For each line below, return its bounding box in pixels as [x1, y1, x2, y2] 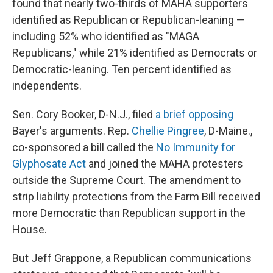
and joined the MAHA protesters [86, 157, 243, 170]
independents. [12, 79, 82, 92]
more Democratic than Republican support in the [12, 207, 246, 219]
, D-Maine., [204, 124, 252, 137]
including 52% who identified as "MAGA [12, 30, 199, 43]
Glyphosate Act [12, 157, 86, 170]
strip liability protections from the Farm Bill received [12, 190, 260, 203]
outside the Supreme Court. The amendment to [12, 174, 241, 186]
